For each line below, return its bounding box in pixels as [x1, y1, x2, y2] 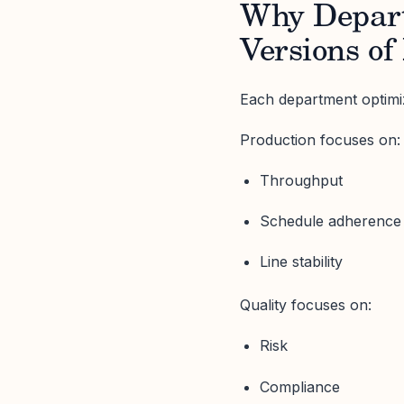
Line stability [260, 252, 344, 271]
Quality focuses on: [240, 296, 372, 315]
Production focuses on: [240, 130, 400, 149]
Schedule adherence [260, 211, 402, 230]
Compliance [260, 377, 341, 396]
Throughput [260, 170, 344, 189]
